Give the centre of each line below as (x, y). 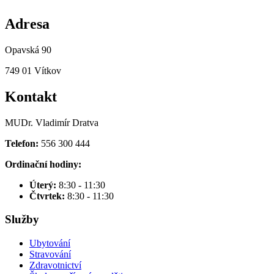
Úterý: (44, 185)
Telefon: (22, 143)
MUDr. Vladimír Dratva (52, 122)
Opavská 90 (28, 50)
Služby (22, 220)
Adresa (27, 24)
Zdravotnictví (55, 265)
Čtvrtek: (48, 196)
